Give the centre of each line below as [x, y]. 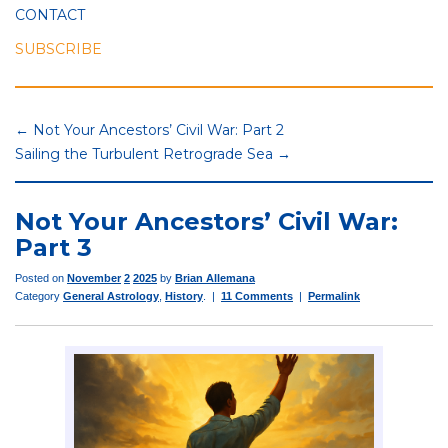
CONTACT [50, 15]
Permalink [334, 296]
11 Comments [257, 296]
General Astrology [111, 296]
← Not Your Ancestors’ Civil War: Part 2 [149, 130]
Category [39, 296]
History [184, 296]
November [94, 278]
